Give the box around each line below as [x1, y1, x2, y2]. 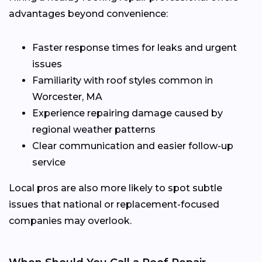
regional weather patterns [32, 124, 156, 136]
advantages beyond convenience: [9, 8, 168, 20]
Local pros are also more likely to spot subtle [9, 182, 222, 194]
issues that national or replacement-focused [9, 199, 219, 211]
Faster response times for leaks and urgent [32, 42, 237, 54]
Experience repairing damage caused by [32, 108, 223, 119]
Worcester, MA [32, 91, 102, 103]
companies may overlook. [9, 215, 132, 227]
